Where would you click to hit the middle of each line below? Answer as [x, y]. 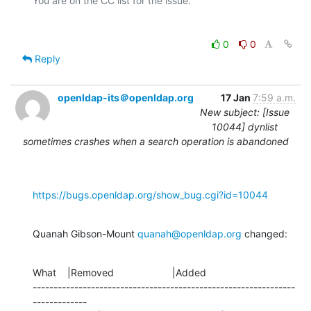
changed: [264, 233]
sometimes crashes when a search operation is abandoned [155, 141]
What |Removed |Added [119, 272]
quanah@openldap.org [190, 233]
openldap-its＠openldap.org [126, 97]
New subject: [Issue [245, 112]
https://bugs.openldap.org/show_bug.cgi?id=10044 [150, 194]
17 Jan [237, 97]
